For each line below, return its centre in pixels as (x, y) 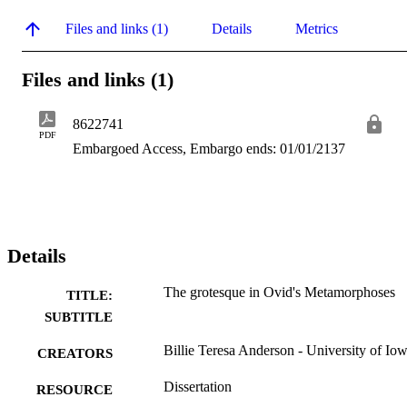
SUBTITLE (79, 318)
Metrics (317, 28)
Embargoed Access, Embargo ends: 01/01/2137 (209, 149)
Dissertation (198, 387)
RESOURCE (74, 390)
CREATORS (75, 354)
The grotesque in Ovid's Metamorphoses (279, 293)
